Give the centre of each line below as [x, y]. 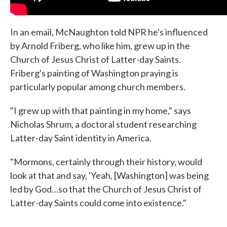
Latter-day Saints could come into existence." [98, 203]
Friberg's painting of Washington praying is [94, 73]
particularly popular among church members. [98, 87]
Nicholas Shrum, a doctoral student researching [103, 124]
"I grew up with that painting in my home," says [101, 111]
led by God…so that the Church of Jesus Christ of [106, 189]
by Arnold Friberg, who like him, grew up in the [100, 46]
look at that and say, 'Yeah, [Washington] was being [109, 176]
